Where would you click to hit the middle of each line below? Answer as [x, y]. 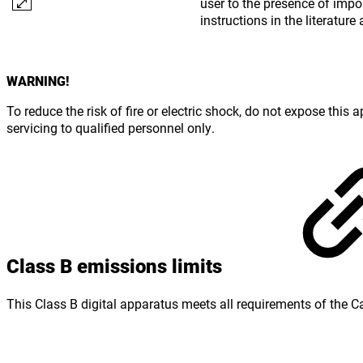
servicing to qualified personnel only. [111, 127]
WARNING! [38, 80]
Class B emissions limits [117, 266]
